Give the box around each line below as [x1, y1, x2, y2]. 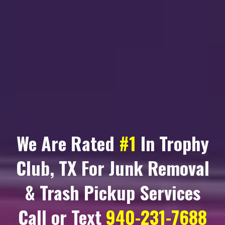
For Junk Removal [76, 154, 209, 181]
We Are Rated [16, 130, 119, 156]
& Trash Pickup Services [25, 179, 200, 205]
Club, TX [16, 154, 77, 181]
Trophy [159, 130, 209, 156]
